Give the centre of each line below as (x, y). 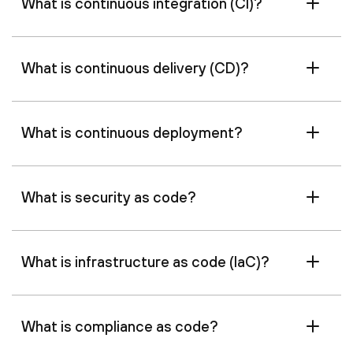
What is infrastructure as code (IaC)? (145, 261)
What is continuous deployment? (132, 132)
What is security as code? (109, 197)
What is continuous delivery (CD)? (135, 67)
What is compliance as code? (120, 326)
